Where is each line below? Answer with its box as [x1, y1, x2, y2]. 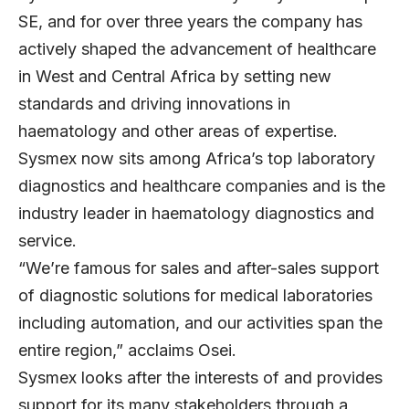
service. [18, 230, 77, 250]
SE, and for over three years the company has [18, 11, 362, 31]
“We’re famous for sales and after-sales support [18, 257, 379, 278]
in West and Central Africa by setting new [18, 66, 331, 86]
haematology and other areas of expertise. [18, 121, 342, 141]
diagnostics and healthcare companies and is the [18, 175, 385, 195]
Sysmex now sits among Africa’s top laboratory [18, 148, 375, 168]
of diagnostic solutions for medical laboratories [18, 285, 372, 305]
